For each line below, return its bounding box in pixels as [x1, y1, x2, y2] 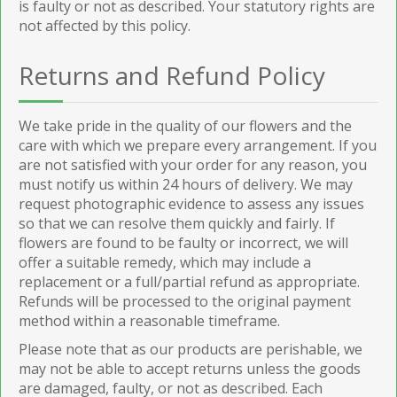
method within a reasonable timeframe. [19, 310, 280, 331]
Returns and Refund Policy [19, 58, 325, 92]
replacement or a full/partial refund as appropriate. [19, 271, 360, 292]
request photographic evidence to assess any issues [19, 193, 364, 214]
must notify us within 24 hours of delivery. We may [19, 174, 353, 194]
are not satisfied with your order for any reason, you [19, 154, 367, 175]
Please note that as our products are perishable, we [19, 339, 362, 359]
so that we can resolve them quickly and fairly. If [19, 213, 335, 233]
